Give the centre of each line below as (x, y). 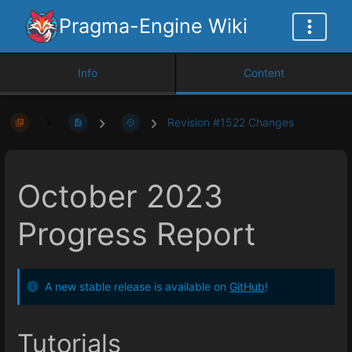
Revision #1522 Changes (231, 123)
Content (264, 73)
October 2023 (120, 197)
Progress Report (136, 235)
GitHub (247, 286)
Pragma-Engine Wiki (153, 26)
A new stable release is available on (137, 286)
